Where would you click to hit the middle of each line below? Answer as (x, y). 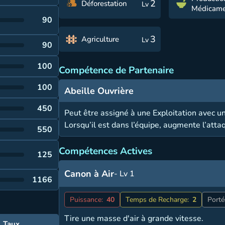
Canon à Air (89, 174)
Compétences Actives (106, 151)
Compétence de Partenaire (117, 70)
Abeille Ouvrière (99, 91)
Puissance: (87, 200)
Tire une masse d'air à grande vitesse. (134, 218)
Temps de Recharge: (157, 200)
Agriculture (100, 39)
